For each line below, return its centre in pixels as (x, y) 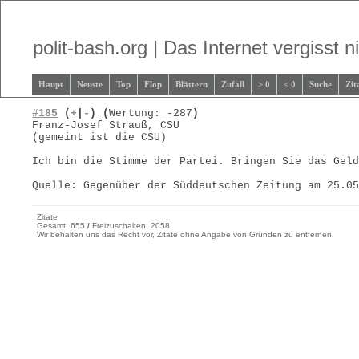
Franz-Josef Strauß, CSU (106, 125)
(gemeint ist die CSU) (100, 137)
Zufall (233, 84)
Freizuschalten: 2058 (130, 226)
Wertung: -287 (151, 113)
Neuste (90, 84)
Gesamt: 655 (63, 226)
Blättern (192, 84)
